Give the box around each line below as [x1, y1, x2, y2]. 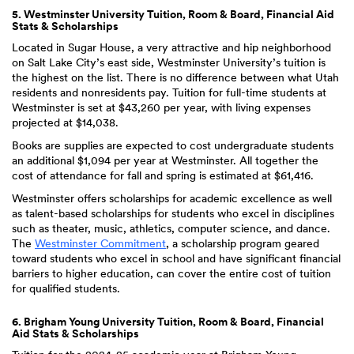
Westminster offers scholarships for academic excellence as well [12, 192, 332, 205]
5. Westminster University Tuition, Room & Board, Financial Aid [12, 8, 334, 21]
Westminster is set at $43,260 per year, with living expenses [12, 101, 311, 114]
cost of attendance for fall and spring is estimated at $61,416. [12, 169, 314, 182]
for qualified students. [12, 282, 120, 295]
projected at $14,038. [12, 116, 119, 129]
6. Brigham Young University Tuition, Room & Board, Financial [12, 315, 324, 328]
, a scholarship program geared [166, 237, 319, 250]
